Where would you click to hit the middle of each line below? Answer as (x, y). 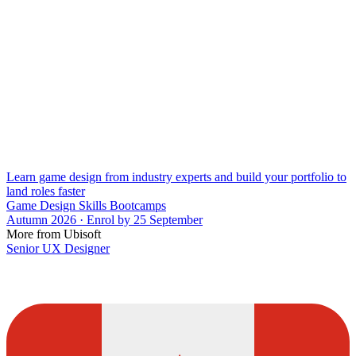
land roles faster (46, 191)
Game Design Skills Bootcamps (86, 205)
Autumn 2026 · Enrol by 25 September (104, 219)
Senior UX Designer (58, 248)
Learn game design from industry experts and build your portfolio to (176, 176)
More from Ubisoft (54, 234)
